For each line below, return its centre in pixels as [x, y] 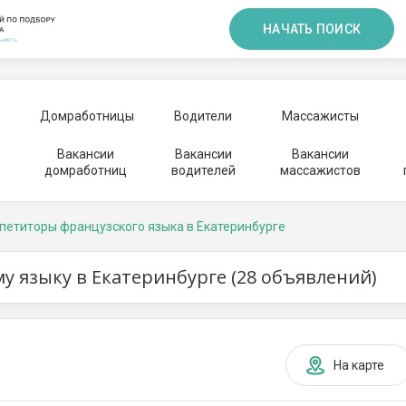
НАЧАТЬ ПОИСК [312, 29]
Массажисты [320, 116]
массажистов [320, 170]
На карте [359, 365]
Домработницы [87, 116]
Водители [203, 116]
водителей [203, 170]
